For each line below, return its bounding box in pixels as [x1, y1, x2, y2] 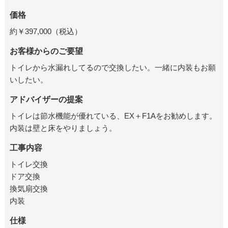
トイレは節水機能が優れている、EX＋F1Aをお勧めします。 [9, 111, 217, 120]
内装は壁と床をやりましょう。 [9, 123, 117, 132]
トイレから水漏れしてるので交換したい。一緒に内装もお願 [9, 63, 216, 72]
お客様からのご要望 [9, 46, 83, 55]
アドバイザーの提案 [9, 95, 83, 104]
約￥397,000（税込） [9, 26, 82, 36]
